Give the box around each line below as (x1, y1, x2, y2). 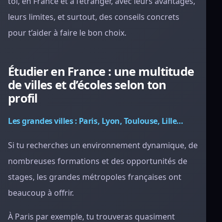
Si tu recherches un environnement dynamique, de (8, 140, 198, 151)
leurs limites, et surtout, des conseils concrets (8, 11, 179, 22)
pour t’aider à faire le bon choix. (8, 27, 126, 38)
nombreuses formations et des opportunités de (8, 156, 187, 166)
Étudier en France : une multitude (8, 63, 194, 79)
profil (8, 90, 38, 106)
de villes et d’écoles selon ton (8, 76, 166, 93)
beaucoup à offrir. (8, 187, 74, 198)
